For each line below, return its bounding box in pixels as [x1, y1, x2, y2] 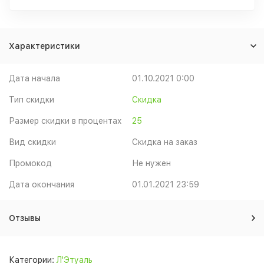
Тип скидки [9, 95, 54, 104]
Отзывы [9, 213, 41, 223]
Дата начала [9, 74, 60, 83]
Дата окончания [9, 180, 74, 189]
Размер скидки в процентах [9, 116, 122, 126]
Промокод [9, 159, 52, 168]
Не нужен [132, 159, 171, 168]
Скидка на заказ [132, 137, 197, 147]
